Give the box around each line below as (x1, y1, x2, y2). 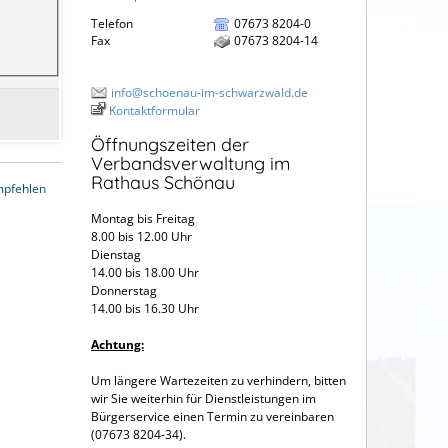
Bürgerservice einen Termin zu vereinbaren (91, 408, 334, 426)
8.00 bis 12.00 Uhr (91, 228, 192, 246)
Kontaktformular (109, 101, 200, 119)
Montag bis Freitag (91, 210, 195, 228)
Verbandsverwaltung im (91, 152, 290, 176)
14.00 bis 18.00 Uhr (91, 264, 199, 282)
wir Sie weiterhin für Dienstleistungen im (91, 390, 316, 408)
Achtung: (91, 336, 144, 354)
